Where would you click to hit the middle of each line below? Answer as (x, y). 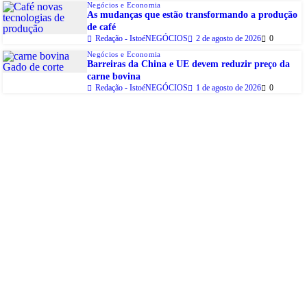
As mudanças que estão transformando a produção (192, 15)
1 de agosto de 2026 (229, 88)
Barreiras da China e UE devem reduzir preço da (188, 64)
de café (101, 27)
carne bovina (114, 77)
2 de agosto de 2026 (229, 39)
